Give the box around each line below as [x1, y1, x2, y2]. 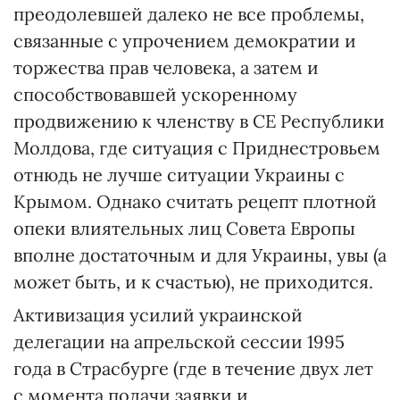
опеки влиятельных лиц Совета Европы [13, 217, 355, 239]
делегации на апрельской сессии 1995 [13, 330, 345, 353]
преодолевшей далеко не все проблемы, [13, 3, 364, 25]
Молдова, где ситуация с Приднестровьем [13, 137, 380, 159]
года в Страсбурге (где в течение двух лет [13, 357, 373, 379]
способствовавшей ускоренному [13, 83, 297, 105]
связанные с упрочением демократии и [13, 29, 356, 52]
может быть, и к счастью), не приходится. [13, 271, 373, 293]
